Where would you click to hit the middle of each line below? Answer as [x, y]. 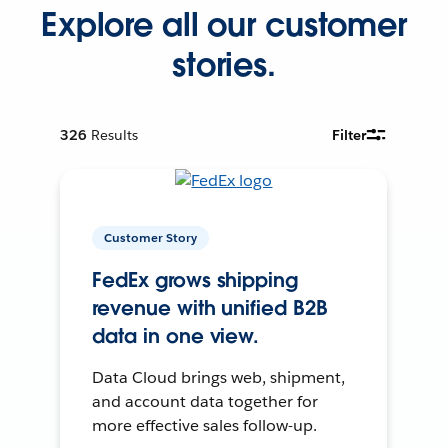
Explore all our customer [224, 24]
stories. [223, 64]
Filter [349, 134]
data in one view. [176, 336]
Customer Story [151, 238]
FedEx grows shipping [195, 280]
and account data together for [205, 402]
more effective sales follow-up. [204, 426]
